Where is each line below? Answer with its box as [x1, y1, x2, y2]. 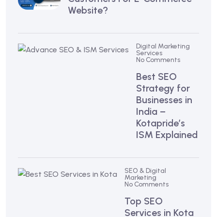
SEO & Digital [124, 166, 166, 175]
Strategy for [136, 82, 190, 94]
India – [136, 105, 166, 117]
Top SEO [124, 195, 163, 207]
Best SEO [136, 70, 177, 82]
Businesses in [136, 93, 192, 106]
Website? [68, 4, 108, 16]
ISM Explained [136, 128, 198, 140]
